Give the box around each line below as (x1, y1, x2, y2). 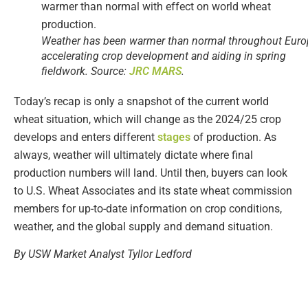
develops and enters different (14, 130, 157, 144)
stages (157, 130, 190, 144)
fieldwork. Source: (41, 64, 129, 78)
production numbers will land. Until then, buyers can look (14, 166, 287, 179)
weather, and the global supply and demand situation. (14, 219, 273, 233)
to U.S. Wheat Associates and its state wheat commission (14, 184, 292, 197)
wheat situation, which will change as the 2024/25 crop (14, 112, 281, 126)
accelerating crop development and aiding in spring (41, 49, 286, 63)
